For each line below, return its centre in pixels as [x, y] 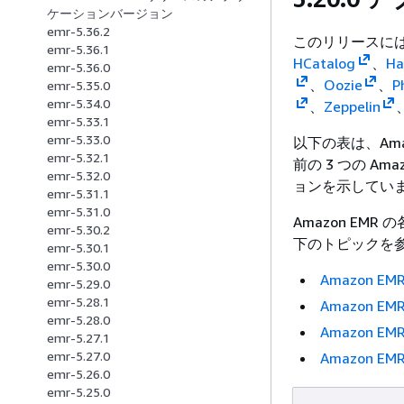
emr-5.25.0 [78, 392]
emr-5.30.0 [78, 266]
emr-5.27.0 [78, 356]
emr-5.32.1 [78, 158]
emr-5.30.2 [78, 230]
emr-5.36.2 [78, 32]
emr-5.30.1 [78, 248]
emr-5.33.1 [78, 122]
